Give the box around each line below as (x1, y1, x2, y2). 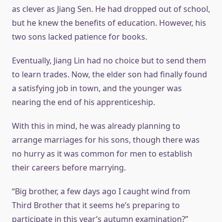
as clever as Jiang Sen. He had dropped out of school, (12, 3, 210, 14)
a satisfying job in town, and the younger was (12, 83, 182, 94)
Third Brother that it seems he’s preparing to (12, 200, 180, 211)
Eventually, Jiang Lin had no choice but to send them (12, 55, 206, 66)
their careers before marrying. (12, 162, 126, 173)
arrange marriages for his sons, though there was (12, 134, 200, 145)
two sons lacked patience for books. (12, 31, 147, 42)
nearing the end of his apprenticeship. (12, 97, 155, 108)
